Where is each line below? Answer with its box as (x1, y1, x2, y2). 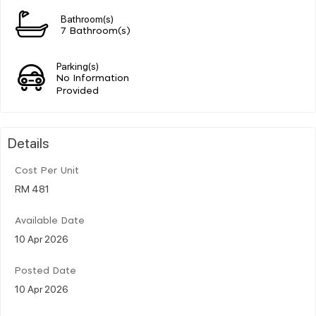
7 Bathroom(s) (61, 26, 130, 36)
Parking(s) (56, 59, 99, 72)
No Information (56, 73, 130, 83)
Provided (56, 86, 99, 96)
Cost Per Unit (15, 166, 79, 176)
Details (8, 133, 49, 152)
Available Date (15, 216, 85, 226)
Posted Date (15, 266, 76, 276)
